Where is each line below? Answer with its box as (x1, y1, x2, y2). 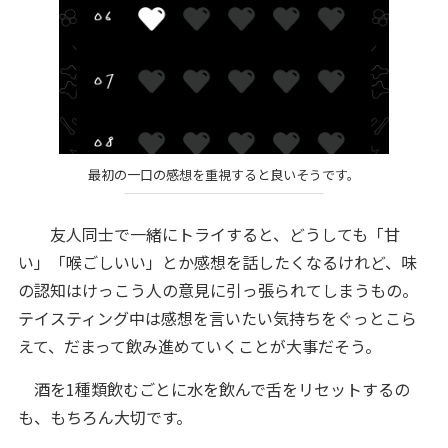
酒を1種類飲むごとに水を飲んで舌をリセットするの (17, 376, 410, 401)
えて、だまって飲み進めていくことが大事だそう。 (17, 333, 381, 358)
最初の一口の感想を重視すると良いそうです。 (88, 165, 360, 185)
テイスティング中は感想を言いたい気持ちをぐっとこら (17, 305, 417, 330)
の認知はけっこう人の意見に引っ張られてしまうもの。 (17, 277, 418, 302)
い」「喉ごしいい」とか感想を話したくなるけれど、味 (17, 249, 417, 274)
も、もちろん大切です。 (17, 404, 192, 429)
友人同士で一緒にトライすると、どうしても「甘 (17, 221, 400, 246)
